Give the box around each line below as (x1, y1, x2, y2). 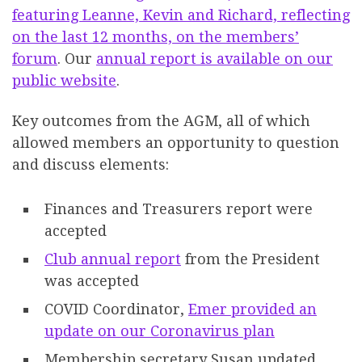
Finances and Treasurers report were (44, 200, 313, 217)
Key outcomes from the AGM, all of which (12, 112, 310, 129)
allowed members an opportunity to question (12, 133, 339, 151)
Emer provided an (188, 300, 317, 318)
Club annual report (44, 250, 181, 267)
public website (12, 72, 116, 90)
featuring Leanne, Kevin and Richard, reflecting (12, 6, 350, 24)
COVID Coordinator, (44, 300, 188, 318)
